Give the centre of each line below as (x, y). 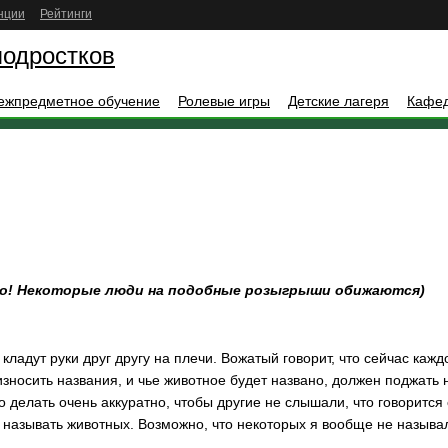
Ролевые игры (224, 101)
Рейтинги (66, 14)
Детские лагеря (338, 101)
